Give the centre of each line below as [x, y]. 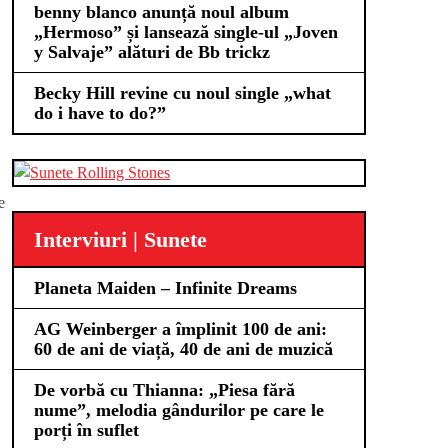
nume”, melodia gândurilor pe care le [179, 410]
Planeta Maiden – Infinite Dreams [165, 288]
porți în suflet [86, 430]
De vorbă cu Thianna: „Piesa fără [164, 390]
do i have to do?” [100, 113]
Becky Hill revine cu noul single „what [182, 93]
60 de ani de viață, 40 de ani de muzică [183, 349]
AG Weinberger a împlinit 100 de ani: [180, 329]
